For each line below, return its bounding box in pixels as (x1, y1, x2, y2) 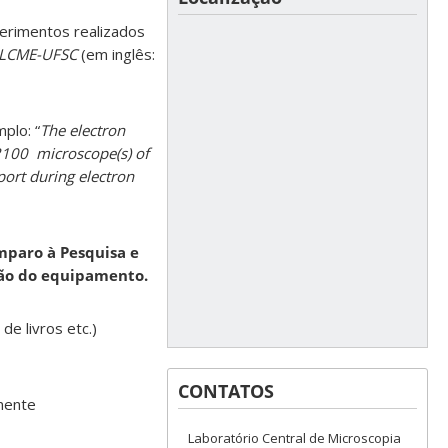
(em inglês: (80, 44, 155, 65)
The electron (39, 120, 125, 141)
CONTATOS (178, 379, 275, 403)
